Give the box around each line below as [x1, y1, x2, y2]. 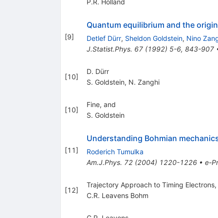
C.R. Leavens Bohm [86, 191, 148, 200]
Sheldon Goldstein [125, 34, 182, 43]
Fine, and [86, 100, 116, 109]
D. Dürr [86, 67, 109, 76]
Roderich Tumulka [86, 147, 144, 156]
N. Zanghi [128, 78, 160, 87]
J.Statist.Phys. [86, 45, 132, 54]
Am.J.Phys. [86, 158, 122, 167]
